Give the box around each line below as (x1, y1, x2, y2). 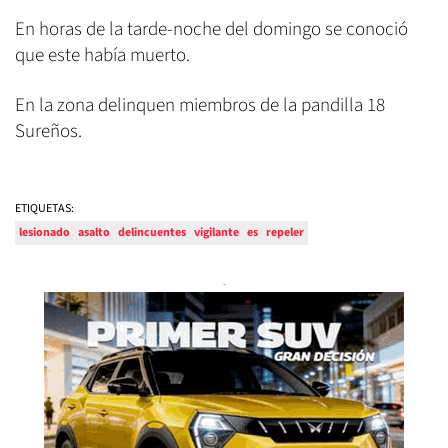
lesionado (19, 224, 70, 242)
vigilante (194, 224, 239, 242)
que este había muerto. (15, 42, 190, 70)
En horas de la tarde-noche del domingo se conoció (15, 16, 408, 44)
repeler (266, 224, 304, 242)
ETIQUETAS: (15, 200, 74, 218)
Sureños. (15, 118, 82, 146)
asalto (78, 224, 110, 242)
